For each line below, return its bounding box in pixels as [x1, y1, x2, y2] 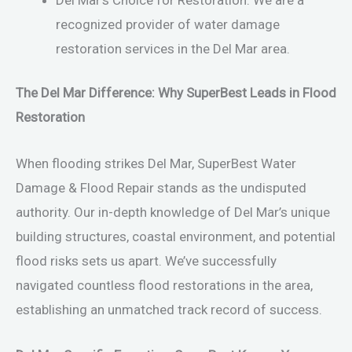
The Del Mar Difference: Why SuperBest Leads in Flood [16, 85, 336, 101]
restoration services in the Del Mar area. [56, 40, 290, 57]
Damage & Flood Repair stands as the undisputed [16, 179, 306, 196]
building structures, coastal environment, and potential [16, 228, 335, 244]
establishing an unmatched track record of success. [16, 301, 322, 317]
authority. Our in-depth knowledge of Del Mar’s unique [16, 203, 330, 220]
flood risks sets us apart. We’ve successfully [16, 252, 277, 269]
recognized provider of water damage [56, 16, 280, 32]
